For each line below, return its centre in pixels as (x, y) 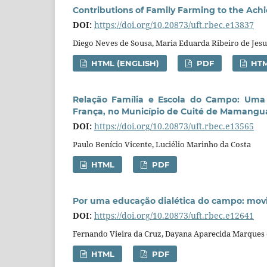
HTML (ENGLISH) (124, 63)
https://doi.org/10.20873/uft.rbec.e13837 (174, 25)
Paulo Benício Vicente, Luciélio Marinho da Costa (162, 145)
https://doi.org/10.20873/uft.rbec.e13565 (174, 126)
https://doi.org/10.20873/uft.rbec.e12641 (174, 216)
